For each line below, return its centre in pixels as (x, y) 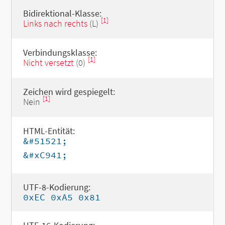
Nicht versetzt (48, 63)
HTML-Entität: (49, 131)
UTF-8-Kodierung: (57, 187)
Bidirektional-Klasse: (62, 13)
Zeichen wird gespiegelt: (69, 92)
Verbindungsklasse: (60, 52)
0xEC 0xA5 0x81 (62, 197)
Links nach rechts (55, 23)
